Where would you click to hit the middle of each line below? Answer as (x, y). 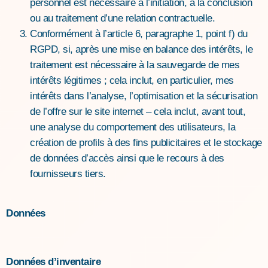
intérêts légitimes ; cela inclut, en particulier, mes (132, 80)
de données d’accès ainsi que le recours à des (127, 158)
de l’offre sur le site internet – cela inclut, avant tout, (138, 111)
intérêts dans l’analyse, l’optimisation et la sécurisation (144, 96)
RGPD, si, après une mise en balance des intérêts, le (141, 49)
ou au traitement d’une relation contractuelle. (122, 18)
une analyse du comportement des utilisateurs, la (133, 127)
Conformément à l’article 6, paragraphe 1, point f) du (139, 33)
